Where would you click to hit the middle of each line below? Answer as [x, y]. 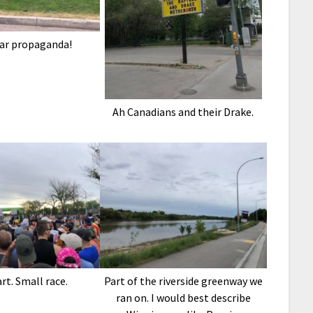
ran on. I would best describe [183, 297]
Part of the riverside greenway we [183, 281]
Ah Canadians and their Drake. [183, 112]
